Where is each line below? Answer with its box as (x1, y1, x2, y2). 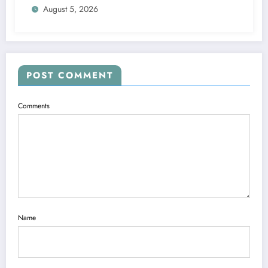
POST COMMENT (26, 69, 113, 83)
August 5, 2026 (43, 3, 98, 16)
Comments (18, 100, 50, 112)
